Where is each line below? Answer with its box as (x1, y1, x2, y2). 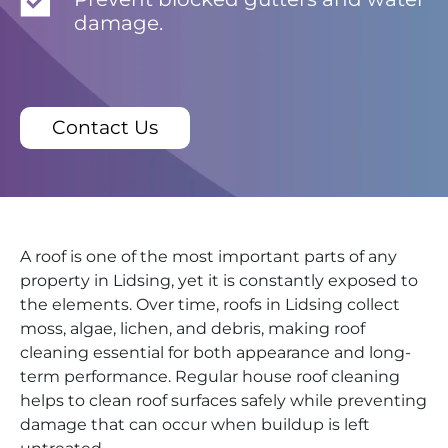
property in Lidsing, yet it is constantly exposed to (20, 271, 418, 291)
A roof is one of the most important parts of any (20, 247, 397, 267)
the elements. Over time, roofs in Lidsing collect (20, 295, 400, 315)
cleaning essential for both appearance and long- (20, 343, 411, 363)
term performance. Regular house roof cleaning (20, 367, 400, 387)
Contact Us (52, 116, 158, 140)
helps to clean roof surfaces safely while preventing (20, 391, 427, 411)
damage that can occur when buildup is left (20, 415, 370, 435)
